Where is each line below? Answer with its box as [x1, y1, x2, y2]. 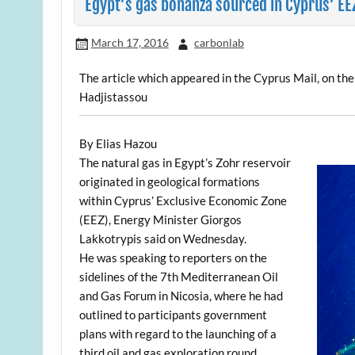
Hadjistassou [79, 89, 148, 104]
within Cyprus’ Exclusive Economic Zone [79, 193, 288, 208]
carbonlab [193, 36, 244, 50]
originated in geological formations [79, 174, 261, 189]
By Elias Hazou [79, 136, 158, 151]
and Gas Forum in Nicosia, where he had [79, 288, 284, 303]
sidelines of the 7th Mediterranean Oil [79, 269, 279, 284]
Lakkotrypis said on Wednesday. [79, 231, 247, 246]
